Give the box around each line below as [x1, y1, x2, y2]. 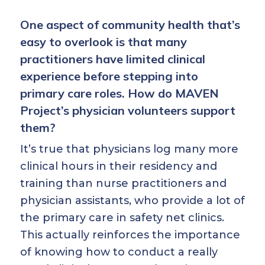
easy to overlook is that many [20, 34, 187, 49]
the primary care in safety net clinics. [20, 211, 224, 224]
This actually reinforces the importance [20, 228, 240, 241]
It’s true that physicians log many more [20, 143, 238, 156]
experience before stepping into [20, 69, 198, 83]
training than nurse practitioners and [20, 177, 227, 190]
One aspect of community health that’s [20, 17, 240, 32]
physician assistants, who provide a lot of [20, 194, 245, 207]
